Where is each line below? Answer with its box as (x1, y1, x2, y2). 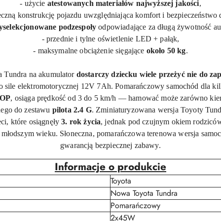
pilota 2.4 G (52, 106, 92, 114)
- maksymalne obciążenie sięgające (33, 46, 145, 55)
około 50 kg (146, 46, 186, 55)
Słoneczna (58, 129, 93, 138)
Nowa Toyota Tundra (110, 187, 178, 199)
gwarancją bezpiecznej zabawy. (60, 141, 161, 149)
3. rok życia (61, 117, 101, 126)
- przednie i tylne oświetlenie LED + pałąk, (41, 35, 180, 43)
